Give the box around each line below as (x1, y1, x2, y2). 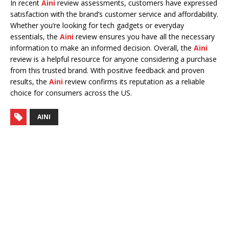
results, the (10, 77, 49, 87)
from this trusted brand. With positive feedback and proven (10, 65, 204, 76)
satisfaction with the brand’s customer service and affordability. (10, 9, 218, 19)
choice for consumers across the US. (10, 88, 132, 98)
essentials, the (10, 32, 60, 42)
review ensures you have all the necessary (74, 32, 215, 42)
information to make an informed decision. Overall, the (10, 43, 194, 53)
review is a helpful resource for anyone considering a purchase (10, 54, 217, 64)
